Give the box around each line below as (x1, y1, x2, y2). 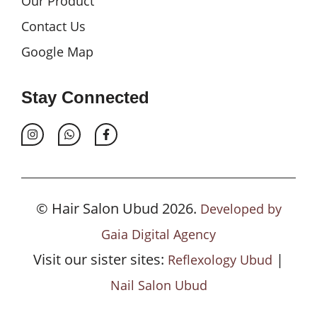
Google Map (21, 43, 93, 60)
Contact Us (21, 18, 86, 35)
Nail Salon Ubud (110, 277, 207, 294)
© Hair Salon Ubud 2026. (35, 199, 200, 218)
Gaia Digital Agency (101, 226, 216, 243)
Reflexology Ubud (168, 251, 272, 268)
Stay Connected (21, 88, 149, 107)
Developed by (200, 200, 282, 217)
